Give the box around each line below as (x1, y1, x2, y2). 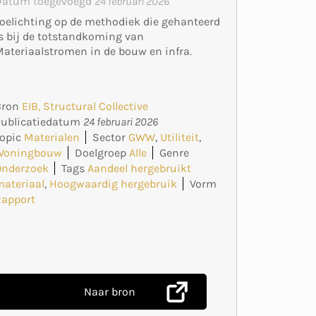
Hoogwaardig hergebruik (49, 176, 178, 190)
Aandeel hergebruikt (87, 161, 192, 175)
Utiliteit (160, 130, 200, 144)
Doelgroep (75, 145, 127, 159)
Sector (92, 130, 126, 144)
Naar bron (84, 284, 135, 298)
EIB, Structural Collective (22, 99, 149, 113)
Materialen (24, 130, 80, 144)
